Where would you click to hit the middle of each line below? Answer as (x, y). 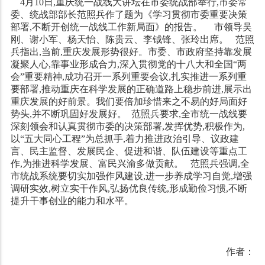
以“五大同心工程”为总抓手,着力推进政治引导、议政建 (125, 139)
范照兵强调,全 (216, 164)
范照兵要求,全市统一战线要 (187, 114)
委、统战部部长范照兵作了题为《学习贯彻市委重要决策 (129, 14)
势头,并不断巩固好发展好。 (68, 114)
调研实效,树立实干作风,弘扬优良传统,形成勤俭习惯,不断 (129, 188)
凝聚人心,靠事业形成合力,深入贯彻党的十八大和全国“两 (128, 64)
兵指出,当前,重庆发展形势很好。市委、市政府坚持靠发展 (131, 52)
